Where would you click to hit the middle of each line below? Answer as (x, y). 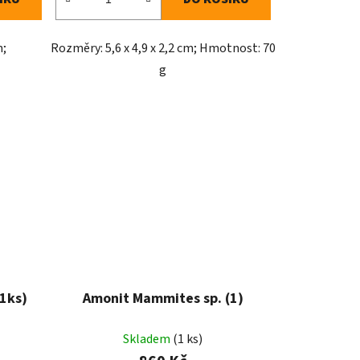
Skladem (148, 339)
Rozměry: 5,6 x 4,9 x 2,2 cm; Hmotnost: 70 (163, 49)
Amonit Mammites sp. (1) (163, 298)
